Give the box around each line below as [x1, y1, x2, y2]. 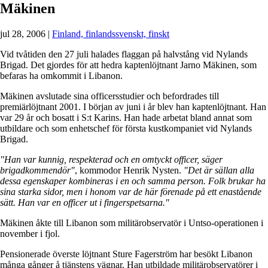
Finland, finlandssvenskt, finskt [52, 28, 169, 39]
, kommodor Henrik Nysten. [75, 165, 184, 175]
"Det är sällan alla [184, 165, 254, 175]
